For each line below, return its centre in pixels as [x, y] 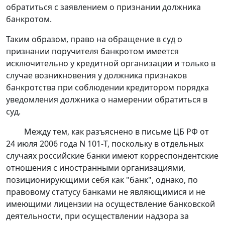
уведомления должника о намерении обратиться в [107, 100]
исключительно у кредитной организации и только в [111, 64]
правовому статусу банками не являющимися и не [106, 192]
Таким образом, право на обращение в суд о [94, 39]
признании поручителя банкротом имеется [92, 51]
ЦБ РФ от [190, 132]
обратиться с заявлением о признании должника [103, 7]
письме [156, 132]
